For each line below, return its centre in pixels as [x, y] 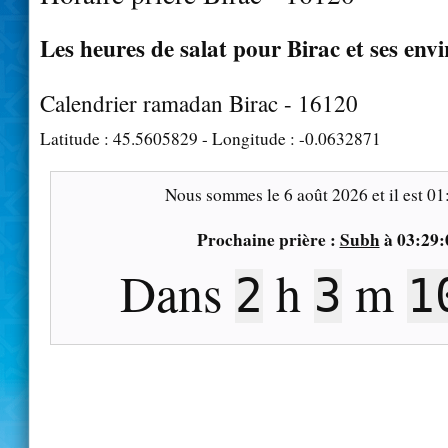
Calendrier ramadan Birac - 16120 [199, 102]
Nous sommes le [224, 194]
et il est [397, 194]
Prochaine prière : [268, 239]
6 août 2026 [325, 194]
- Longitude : [248, 138]
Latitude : [76, 138]
